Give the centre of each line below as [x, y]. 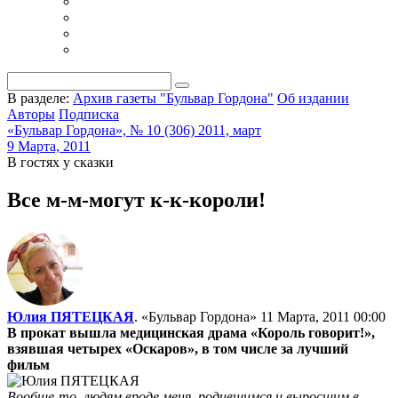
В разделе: [38, 98]
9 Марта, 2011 [49, 146]
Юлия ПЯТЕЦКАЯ [71, 316]
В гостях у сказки [60, 162]
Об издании [313, 98]
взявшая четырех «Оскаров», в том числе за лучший [178, 348]
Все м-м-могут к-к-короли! [136, 199]
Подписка [89, 114]
